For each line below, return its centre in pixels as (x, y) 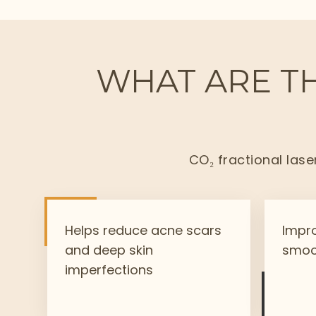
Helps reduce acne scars (144, 230)
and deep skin (109, 250)
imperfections (109, 270)
